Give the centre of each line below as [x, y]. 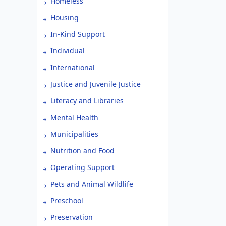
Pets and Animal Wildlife [92, 184]
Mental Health [74, 117]
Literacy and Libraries [87, 101]
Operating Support [82, 167]
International [73, 67]
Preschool [67, 201]
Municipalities [74, 134]
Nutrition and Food [82, 151]
